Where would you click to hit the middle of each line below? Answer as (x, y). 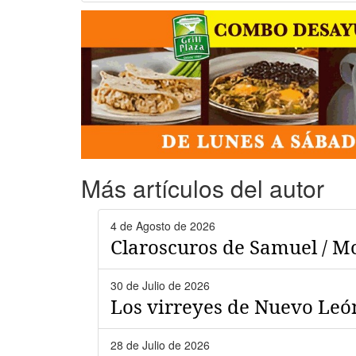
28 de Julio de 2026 (160, 344)
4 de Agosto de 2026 (163, 225)
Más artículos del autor (203, 188)
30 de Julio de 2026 (160, 285)
